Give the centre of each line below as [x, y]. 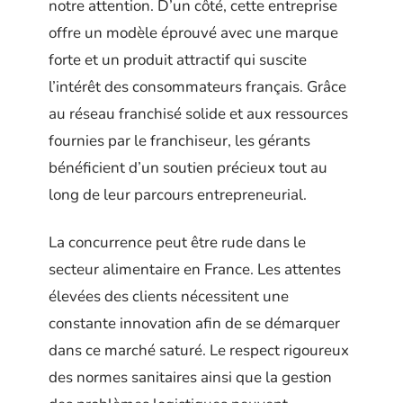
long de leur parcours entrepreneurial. [178, 195]
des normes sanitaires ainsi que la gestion [190, 377]
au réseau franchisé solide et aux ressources [198, 114]
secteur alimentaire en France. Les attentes [195, 269]
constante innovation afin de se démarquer [194, 323]
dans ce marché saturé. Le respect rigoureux [199, 350]
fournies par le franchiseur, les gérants [179, 141]
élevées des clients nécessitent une [169, 296]
